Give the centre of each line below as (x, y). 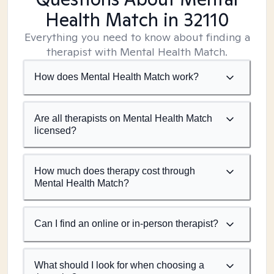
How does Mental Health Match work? (117, 77)
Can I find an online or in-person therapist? (126, 224)
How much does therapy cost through (115, 171)
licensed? (55, 131)
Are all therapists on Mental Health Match (123, 118)
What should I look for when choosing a (119, 265)
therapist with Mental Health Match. (137, 52)
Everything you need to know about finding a (137, 37)
